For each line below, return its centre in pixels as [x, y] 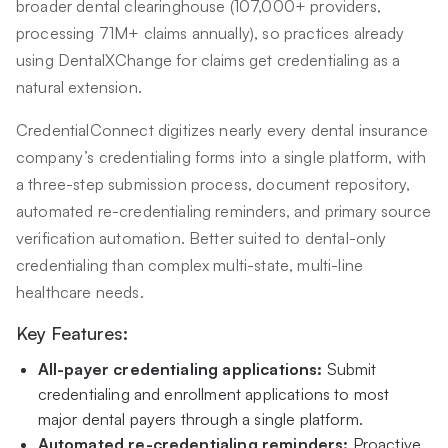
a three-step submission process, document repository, [213, 184]
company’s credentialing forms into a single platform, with [221, 157]
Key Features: [72, 333]
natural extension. [79, 87]
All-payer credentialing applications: [182, 369]
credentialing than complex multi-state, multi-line [190, 265]
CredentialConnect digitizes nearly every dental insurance [222, 130]
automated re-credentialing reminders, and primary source [223, 211]
